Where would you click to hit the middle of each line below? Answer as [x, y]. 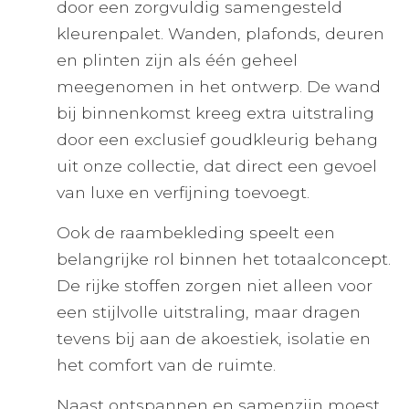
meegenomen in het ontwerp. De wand [219, 86]
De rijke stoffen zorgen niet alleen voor [215, 285]
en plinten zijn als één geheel [177, 60]
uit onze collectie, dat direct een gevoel [217, 166]
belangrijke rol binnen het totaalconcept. [224, 259]
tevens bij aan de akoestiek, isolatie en [214, 338]
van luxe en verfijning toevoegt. [183, 192]
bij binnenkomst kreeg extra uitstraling [215, 113]
